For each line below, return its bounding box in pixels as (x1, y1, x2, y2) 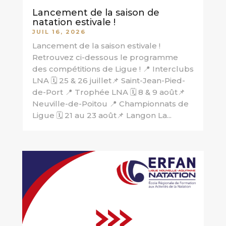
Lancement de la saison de (32, 7, 159, 18)
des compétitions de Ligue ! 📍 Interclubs (32, 64, 194, 74)
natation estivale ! (32, 16, 116, 28)
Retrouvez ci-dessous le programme (32, 52, 178, 62)
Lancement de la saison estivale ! (32, 40, 160, 50)
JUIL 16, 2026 (32, 28, 86, 35)
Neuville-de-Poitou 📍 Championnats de (32, 98, 189, 108)
